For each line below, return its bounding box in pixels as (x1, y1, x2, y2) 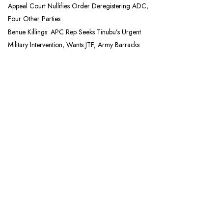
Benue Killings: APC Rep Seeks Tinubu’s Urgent (8, 27, 141, 37)
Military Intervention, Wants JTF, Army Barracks (8, 39, 139, 50)
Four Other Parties (8, 13, 60, 24)
